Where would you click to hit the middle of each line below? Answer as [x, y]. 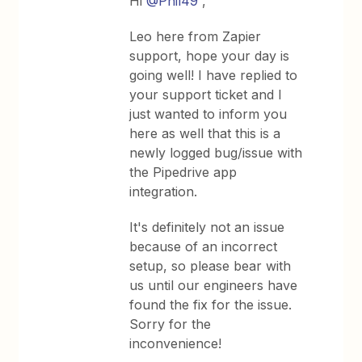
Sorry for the [170, 324]
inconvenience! [176, 343]
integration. [164, 192]
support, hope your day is [210, 56]
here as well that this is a [205, 133]
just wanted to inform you [208, 114]
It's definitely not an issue [207, 227]
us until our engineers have [214, 285]
